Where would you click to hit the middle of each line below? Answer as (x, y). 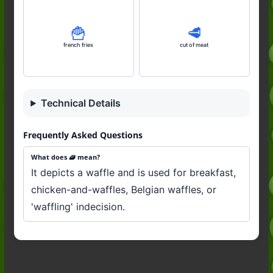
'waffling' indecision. (78, 207)
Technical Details (81, 103)
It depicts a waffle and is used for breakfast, (134, 172)
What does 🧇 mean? (66, 157)
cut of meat (194, 44)
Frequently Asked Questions (83, 135)
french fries (79, 44)
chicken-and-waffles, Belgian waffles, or (124, 190)
